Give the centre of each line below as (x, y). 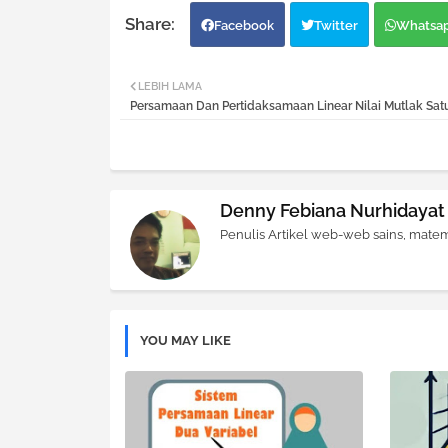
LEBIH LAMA (169, 87)
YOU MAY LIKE (185, 341)
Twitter (335, 26)
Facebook (243, 26)
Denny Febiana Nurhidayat (332, 211)
